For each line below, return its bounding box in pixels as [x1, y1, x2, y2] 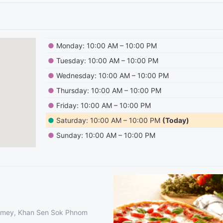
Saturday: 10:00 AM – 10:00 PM [56, 116, 161, 124]
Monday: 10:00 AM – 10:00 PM [56, 41, 157, 50]
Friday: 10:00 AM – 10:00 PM [56, 101, 151, 110]
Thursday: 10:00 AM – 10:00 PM [56, 86, 162, 95]
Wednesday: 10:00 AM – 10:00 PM [56, 71, 169, 80]
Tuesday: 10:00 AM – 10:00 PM [56, 56, 159, 65]
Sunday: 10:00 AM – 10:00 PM [56, 131, 156, 139]
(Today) [162, 116, 190, 124]
